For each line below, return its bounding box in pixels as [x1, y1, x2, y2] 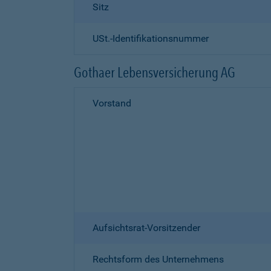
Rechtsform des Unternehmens [93, 253, 224, 265]
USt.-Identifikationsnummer [93, 33, 209, 44]
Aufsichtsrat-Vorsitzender [93, 222, 200, 233]
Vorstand [93, 97, 131, 109]
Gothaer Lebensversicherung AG [74, 64, 235, 81]
